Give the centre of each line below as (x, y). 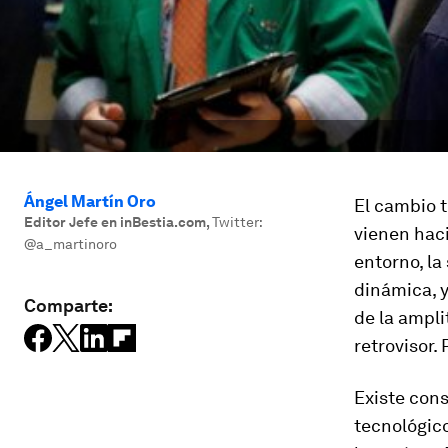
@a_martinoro (70, 244)
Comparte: (68, 305)
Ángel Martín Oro (90, 201)
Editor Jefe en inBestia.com (115, 222)
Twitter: (237, 222)
